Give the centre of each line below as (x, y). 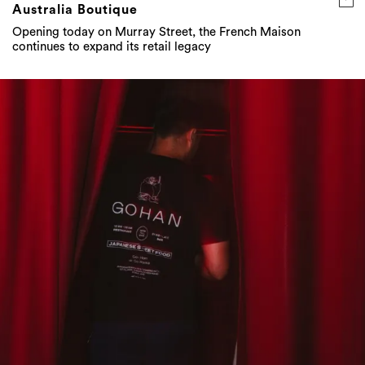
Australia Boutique (75, 10)
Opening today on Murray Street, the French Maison (156, 33)
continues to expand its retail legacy (112, 47)
